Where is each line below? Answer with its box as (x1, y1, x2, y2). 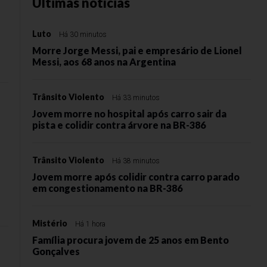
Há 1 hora (75, 220, 105, 228)
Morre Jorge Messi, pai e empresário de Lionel (32, 45, 242, 56)
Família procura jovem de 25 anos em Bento (32, 234, 229, 246)
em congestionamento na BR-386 (32, 182, 182, 194)
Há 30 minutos (59, 30, 107, 39)
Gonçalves (32, 246, 80, 257)
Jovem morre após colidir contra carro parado (32, 171, 240, 182)
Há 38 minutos (112, 157, 160, 165)
